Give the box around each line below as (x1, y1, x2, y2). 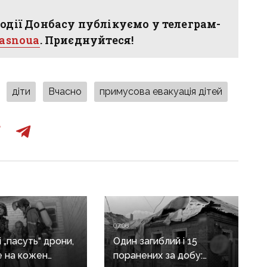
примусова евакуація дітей (100, 86, 223, 98)
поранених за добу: (113, 249, 203, 261)
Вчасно (48, 86, 82, 98)
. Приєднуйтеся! (39, 33, 134, 48)
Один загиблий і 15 (113, 235, 198, 247)
